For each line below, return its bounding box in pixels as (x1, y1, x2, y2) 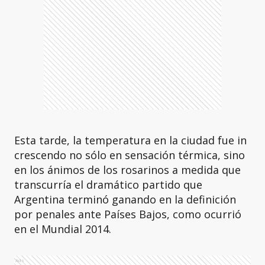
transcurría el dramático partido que (14, 177, 202, 192)
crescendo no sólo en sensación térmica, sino (14, 148, 245, 162)
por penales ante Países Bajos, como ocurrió (14, 207, 241, 221)
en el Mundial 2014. (14, 222, 111, 236)
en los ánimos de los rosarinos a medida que (14, 163, 241, 177)
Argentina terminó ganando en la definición (14, 192, 236, 206)
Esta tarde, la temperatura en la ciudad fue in (14, 133, 247, 147)
